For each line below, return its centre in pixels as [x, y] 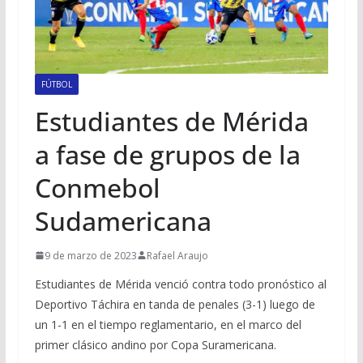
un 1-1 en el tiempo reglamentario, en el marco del [168, 324]
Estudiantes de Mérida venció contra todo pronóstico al [180, 284]
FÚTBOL [56, 84]
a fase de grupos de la [167, 154]
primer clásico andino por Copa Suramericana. [155, 344]
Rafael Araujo [177, 255]
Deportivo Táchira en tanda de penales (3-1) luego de [175, 304]
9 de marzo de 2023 [90, 255]
